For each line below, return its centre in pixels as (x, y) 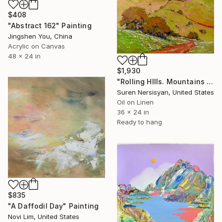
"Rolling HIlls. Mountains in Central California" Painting (210, 81)
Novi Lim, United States (44, 217)
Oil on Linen (135, 102)
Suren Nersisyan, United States (166, 92)
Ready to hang (139, 122)
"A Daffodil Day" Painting (53, 206)
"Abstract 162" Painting (50, 26)
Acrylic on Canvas (36, 46)
